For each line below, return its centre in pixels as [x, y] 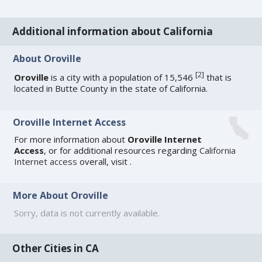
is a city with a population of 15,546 [122, 77]
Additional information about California [113, 32]
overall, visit [104, 162]
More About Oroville [61, 196]
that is [218, 77]
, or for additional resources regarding [122, 151]
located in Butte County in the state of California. [111, 88]
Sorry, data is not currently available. [87, 213]
